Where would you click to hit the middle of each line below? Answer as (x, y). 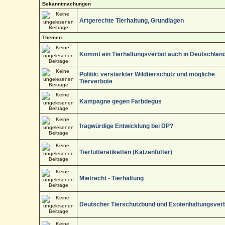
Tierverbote (96, 81)
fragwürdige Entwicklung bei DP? (127, 126)
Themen (52, 37)
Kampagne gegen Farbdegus (121, 101)
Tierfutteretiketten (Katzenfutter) (126, 152)
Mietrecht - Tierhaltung (112, 178)
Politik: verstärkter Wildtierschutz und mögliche (147, 74)
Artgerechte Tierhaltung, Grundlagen (132, 20)
